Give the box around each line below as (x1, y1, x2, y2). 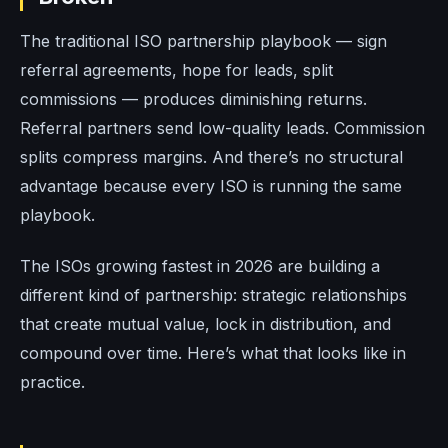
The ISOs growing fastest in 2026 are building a (20, 255, 380, 276)
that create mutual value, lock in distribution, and (20, 313, 391, 334)
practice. (20, 371, 85, 392)
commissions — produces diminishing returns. (20, 89, 367, 109)
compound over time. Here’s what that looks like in (20, 342, 406, 363)
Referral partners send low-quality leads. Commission (20, 118, 425, 138)
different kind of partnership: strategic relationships (20, 284, 407, 305)
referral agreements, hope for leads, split (20, 60, 333, 80)
